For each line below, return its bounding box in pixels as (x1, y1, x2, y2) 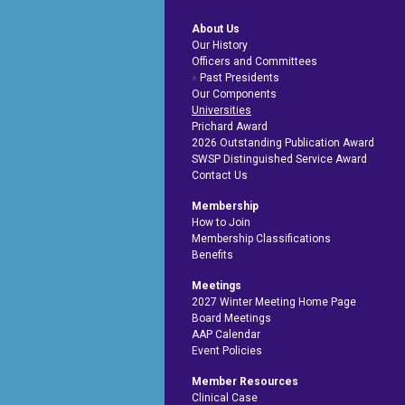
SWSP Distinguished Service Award (192, 152, 367, 165)
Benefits (192, 248, 233, 261)
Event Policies (192, 344, 262, 357)
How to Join (192, 215, 250, 229)
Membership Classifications (192, 231, 331, 245)
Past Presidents (200, 71, 279, 84)
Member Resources (192, 374, 298, 388)
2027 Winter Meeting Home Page (192, 295, 356, 308)
